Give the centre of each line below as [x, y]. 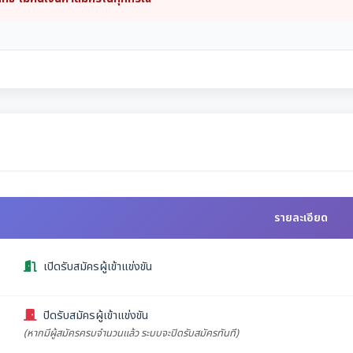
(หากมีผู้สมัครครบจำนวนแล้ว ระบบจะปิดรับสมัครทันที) [131, 334]
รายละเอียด [301, 218]
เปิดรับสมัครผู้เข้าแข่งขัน [98, 267]
